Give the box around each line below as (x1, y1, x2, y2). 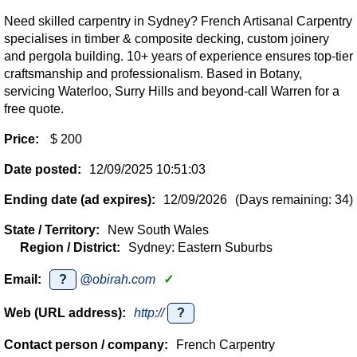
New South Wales (108, 223, 209, 237)
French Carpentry (176, 338, 275, 351)
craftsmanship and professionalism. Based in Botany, (4, 67, 302, 80)
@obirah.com (76, 273, 155, 286)
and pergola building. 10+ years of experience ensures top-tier (4, 49, 353, 63)
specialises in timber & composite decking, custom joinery (4, 32, 329, 45)
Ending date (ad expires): (4, 193, 155, 206)
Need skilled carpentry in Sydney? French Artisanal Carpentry (4, 14, 352, 28)
